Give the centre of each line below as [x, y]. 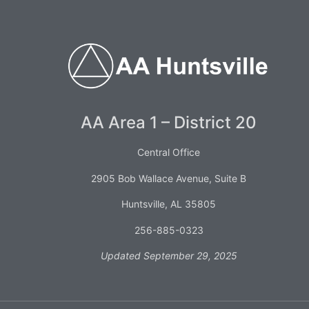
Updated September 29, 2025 [169, 255]
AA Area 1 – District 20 [169, 123]
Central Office [169, 152]
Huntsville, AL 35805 [169, 204]
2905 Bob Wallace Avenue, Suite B [169, 178]
